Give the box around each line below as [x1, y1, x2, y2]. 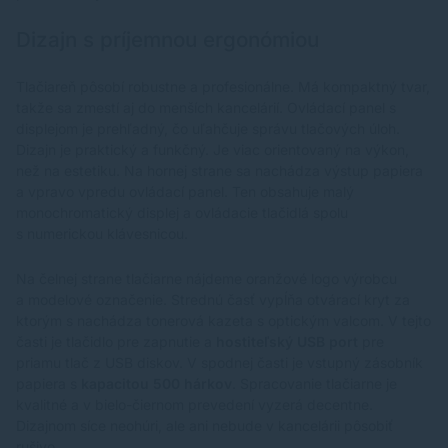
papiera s [16, 375, 81, 393]
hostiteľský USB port [216, 333, 358, 351]
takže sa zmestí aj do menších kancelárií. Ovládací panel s [16, 99, 396, 117]
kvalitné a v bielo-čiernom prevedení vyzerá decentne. [16, 396, 373, 414]
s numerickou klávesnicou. [16, 225, 188, 243]
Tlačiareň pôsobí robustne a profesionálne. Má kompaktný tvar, [16, 78, 430, 96]
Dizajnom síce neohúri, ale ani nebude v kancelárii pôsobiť [16, 417, 393, 435]
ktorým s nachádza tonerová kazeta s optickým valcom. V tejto [16, 312, 431, 330]
